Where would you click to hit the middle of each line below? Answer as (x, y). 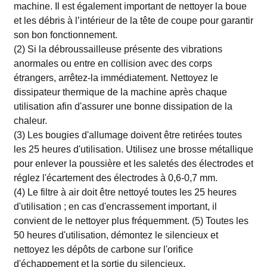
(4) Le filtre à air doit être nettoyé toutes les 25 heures (125, 192)
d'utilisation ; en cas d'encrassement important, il (115, 207)
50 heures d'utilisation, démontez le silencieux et (116, 235)
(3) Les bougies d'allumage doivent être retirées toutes (128, 135)
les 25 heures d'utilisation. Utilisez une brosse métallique (133, 149)
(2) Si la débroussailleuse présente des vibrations (118, 49)
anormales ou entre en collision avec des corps (113, 63)
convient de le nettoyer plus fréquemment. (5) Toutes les (131, 221)
